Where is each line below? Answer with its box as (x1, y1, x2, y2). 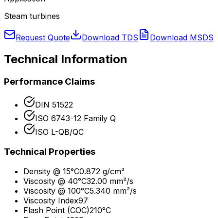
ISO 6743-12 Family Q (35, 113, 116, 124)
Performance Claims (4, 75, 95, 87)
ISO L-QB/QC (35, 127, 84, 137)
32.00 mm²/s (87, 176, 133, 186)
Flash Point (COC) (23, 205, 90, 215)
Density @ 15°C (23, 166, 79, 176)
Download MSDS (150, 32, 214, 42)
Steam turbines (4, 11, 60, 21)
